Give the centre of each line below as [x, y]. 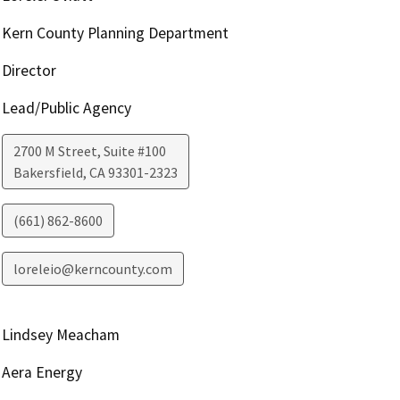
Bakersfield [48, 172]
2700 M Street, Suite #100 [89, 150]
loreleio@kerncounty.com [92, 268]
